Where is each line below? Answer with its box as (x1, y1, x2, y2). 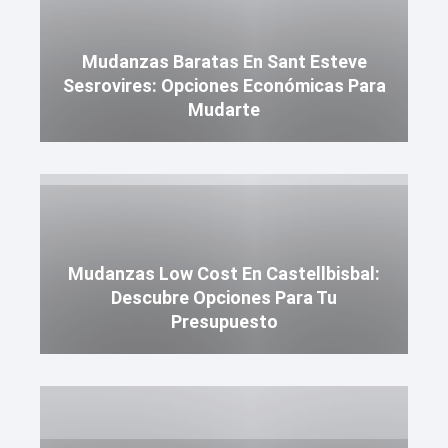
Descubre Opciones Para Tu (111, 287, 337, 308)
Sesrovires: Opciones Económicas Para (62, 75, 386, 96)
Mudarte (188, 99, 260, 120)
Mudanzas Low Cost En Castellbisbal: (68, 263, 380, 284)
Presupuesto (170, 311, 278, 332)
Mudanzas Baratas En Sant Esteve (81, 51, 367, 72)
